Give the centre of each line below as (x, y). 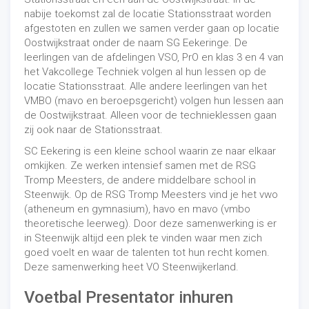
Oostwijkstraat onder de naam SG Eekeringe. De (136, 43)
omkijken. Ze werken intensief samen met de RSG (140, 166)
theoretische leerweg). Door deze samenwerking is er (150, 223)
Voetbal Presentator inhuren (129, 297)
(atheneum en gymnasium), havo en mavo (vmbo (137, 209)
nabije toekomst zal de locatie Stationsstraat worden (148, 14)
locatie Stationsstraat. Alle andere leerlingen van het (146, 86)
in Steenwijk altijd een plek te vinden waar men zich (143, 238)
